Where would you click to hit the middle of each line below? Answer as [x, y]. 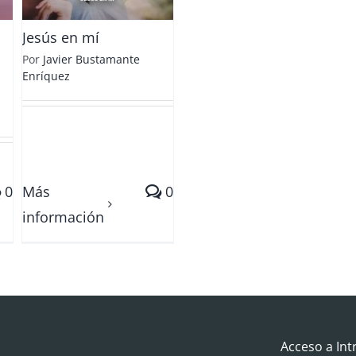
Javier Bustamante [91, 59]
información [63, 217]
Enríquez [46, 76]
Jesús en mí [61, 37]
